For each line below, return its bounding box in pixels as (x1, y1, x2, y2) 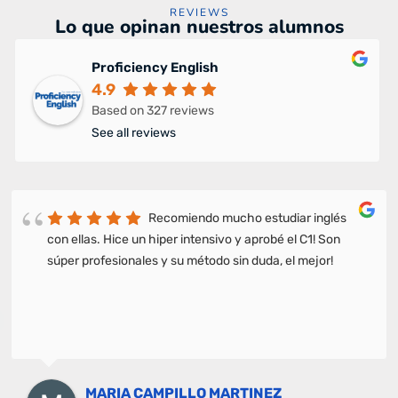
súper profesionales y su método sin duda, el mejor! (47, 252, 333, 268)
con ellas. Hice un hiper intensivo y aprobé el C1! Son (47, 231, 340, 247)
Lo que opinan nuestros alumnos (54, 13, 344, 39)
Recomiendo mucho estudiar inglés (148, 210, 346, 226)
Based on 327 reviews (92, 102, 214, 118)
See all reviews (92, 124, 176, 140)
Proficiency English (92, 59, 219, 76)
